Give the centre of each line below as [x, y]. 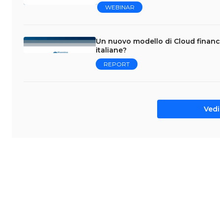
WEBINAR [120, 7]
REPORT [116, 64]
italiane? [111, 50]
